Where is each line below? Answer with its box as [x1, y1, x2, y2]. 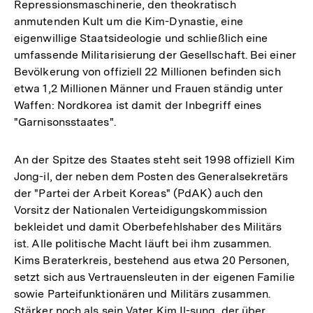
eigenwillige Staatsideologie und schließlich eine [14, 31, 268, 45]
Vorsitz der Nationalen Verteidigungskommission [14, 203, 268, 217]
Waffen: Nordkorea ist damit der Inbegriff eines [14, 98, 262, 112]
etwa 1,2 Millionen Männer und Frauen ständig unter [14, 81, 284, 95]
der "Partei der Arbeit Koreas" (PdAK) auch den [14, 186, 263, 200]
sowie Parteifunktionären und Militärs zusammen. [14, 286, 271, 300]
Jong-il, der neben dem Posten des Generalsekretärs [14, 169, 289, 183]
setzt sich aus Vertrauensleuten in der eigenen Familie [14, 270, 295, 284]
